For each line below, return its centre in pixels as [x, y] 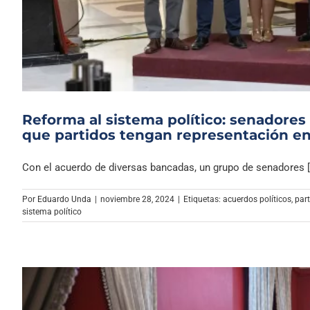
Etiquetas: [203, 200]
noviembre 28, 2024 [137, 200]
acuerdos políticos [257, 200]
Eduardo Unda [64, 200]
